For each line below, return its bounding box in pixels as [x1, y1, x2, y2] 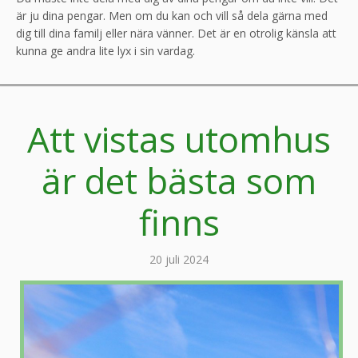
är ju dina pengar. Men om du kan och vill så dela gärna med [16, 7, 328, 23]
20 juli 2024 [149, 251, 209, 267]
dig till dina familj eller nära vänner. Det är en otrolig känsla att [16, 25, 336, 41]
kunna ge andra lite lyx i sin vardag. [16, 42, 198, 58]
